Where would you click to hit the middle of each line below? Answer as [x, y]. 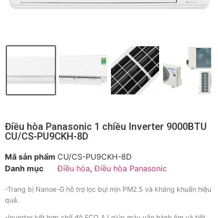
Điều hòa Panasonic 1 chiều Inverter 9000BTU [106, 126]
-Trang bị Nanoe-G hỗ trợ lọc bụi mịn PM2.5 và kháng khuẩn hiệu [108, 189]
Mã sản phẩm [30, 156]
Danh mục [24, 168]
